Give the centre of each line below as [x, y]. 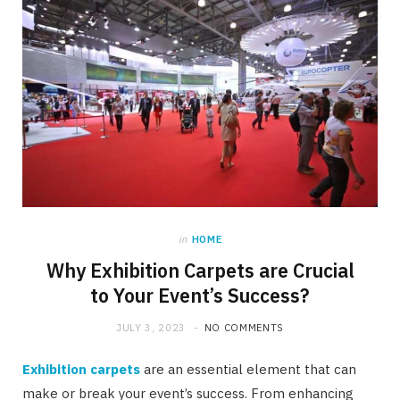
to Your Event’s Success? [200, 296]
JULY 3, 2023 [151, 328]
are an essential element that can [248, 370]
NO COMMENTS [244, 328]
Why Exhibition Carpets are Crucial [200, 271]
